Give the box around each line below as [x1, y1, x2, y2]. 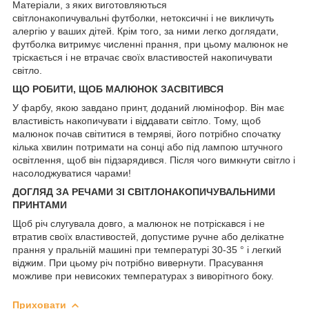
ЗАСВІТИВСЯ [161, 83, 223, 94]
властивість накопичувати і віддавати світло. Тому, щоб [12, 114, 261, 126]
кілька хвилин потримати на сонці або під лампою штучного [12, 141, 283, 152]
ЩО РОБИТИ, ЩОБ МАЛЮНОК [12, 83, 161, 94]
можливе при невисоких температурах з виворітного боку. [12, 270, 274, 281]
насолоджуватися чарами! [12, 167, 131, 179]
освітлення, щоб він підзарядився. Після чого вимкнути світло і [12, 154, 295, 166]
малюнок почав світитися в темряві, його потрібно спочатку [12, 128, 281, 139]
